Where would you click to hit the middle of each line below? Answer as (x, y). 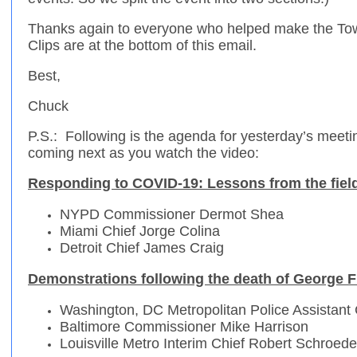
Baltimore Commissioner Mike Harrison (184, 327)
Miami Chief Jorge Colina (140, 231)
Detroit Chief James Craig (142, 248)
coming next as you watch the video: (143, 153)
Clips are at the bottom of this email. (142, 46)
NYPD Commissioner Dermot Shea (172, 215)
